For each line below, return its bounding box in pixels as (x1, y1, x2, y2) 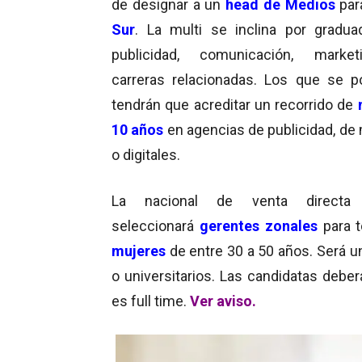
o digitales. (112, 145, 180, 163)
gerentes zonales (199, 217, 318, 234)
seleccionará (112, 217, 200, 234)
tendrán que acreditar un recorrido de (112, 95, 358, 113)
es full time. (112, 292, 190, 309)
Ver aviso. (190, 292, 259, 309)
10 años (112, 120, 167, 138)
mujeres (112, 242, 166, 259)
